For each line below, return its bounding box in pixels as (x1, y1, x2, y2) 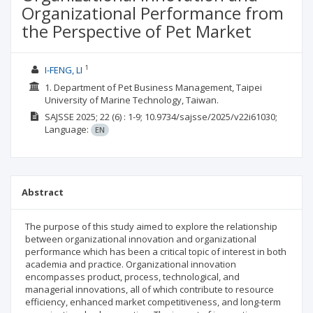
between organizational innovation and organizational (25, 233, 256, 245)
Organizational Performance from (22, 1, 284, 24)
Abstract (22, 186, 64, 198)
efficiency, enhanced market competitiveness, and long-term (25, 296, 281, 308)
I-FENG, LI (44, 64, 82, 76)
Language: (44, 123, 91, 136)
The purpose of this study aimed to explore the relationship (25, 220, 277, 233)
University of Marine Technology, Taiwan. (44, 93, 219, 106)
